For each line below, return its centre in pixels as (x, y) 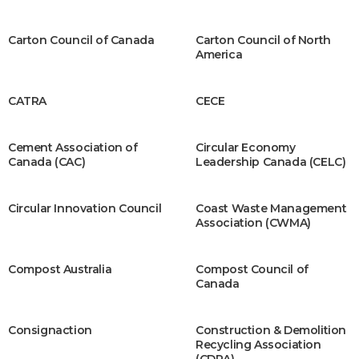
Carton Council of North (263, 40)
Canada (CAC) (47, 162)
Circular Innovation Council (85, 208)
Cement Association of (73, 147)
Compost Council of (252, 269)
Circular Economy (246, 147)
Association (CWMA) (253, 223)
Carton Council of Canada (81, 40)
